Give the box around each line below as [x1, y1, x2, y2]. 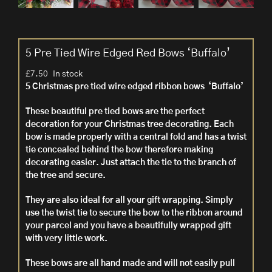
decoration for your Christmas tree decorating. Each [25, 120, 234, 129]
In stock [53, 70, 83, 79]
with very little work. [25, 234, 109, 243]
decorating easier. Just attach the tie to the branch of [25, 158, 236, 168]
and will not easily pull [147, 259, 235, 268]
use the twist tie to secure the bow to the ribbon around [25, 209, 243, 218]
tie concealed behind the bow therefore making [25, 146, 213, 155]
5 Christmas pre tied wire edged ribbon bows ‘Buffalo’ [25, 83, 243, 92]
